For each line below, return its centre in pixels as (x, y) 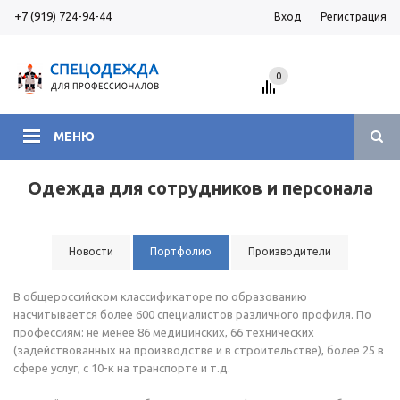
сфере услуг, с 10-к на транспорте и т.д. (122, 368)
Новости (91, 251)
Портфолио (181, 251)
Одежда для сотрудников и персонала (200, 188)
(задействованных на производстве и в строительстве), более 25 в (199, 350)
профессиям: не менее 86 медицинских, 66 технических (164, 332)
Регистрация (354, 17)
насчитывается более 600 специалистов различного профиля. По (192, 314)
